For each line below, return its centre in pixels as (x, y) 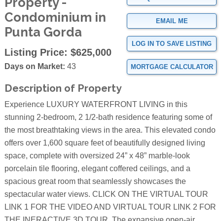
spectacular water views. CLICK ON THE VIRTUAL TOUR (106, 194)
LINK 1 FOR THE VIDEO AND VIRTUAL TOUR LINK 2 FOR (110, 207)
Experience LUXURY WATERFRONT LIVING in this (96, 105)
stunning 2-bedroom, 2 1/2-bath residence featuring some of (108, 117)
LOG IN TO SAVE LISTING (172, 44)
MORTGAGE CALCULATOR (172, 67)
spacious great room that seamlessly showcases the (95, 182)
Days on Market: (35, 67)
